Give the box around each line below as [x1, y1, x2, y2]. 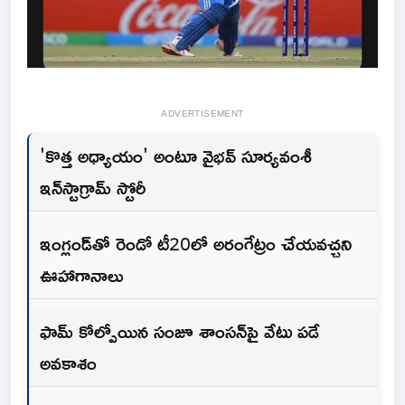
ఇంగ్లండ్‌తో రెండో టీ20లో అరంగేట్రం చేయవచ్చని [40, 225, 352, 262]
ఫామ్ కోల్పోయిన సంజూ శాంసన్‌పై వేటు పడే [40, 313, 319, 350]
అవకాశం [40, 344, 97, 381]
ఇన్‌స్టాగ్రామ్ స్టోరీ [40, 169, 146, 206]
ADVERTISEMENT [161, 105, 244, 123]
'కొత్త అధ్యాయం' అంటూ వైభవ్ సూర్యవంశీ [40, 137, 312, 174]
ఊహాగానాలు [40, 257, 123, 294]
